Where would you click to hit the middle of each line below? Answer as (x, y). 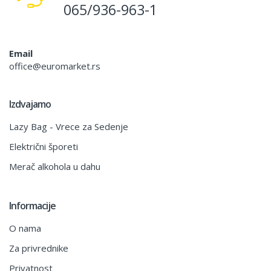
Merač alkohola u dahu (55, 166)
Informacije (32, 205)
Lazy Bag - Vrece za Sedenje (69, 126)
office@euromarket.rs (55, 66)
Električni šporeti (44, 146)
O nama (25, 228)
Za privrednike (39, 248)
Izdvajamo (30, 104)
